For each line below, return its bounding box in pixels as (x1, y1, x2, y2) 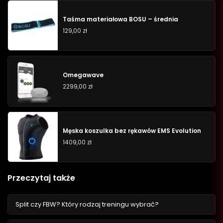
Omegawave (63, 71, 104, 80)
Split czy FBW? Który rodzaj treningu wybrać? (15, 199, 159, 209)
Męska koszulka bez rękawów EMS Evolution (63, 126, 201, 135)
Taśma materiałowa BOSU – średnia (63, 15, 178, 24)
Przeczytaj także (7, 172, 75, 184)
